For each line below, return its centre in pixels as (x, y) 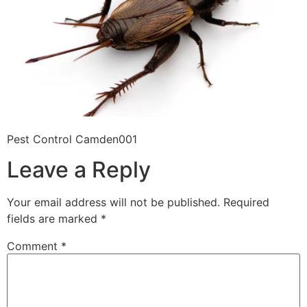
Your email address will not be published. (113, 202)
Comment (34, 246)
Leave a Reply (79, 170)
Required (246, 202)
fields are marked (54, 219)
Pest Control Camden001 (72, 139)
